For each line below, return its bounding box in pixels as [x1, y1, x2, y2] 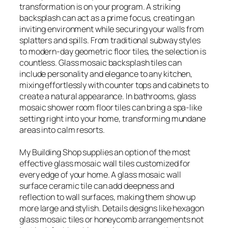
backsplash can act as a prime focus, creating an [19, 12, 195, 23]
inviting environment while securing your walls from [19, 23, 204, 35]
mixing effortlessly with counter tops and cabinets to [19, 79, 209, 91]
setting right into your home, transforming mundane [19, 113, 206, 124]
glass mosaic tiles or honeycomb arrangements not [19, 214, 204, 225]
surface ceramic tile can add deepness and [19, 180, 174, 191]
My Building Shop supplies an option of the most [19, 147, 191, 158]
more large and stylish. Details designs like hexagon [19, 203, 204, 214]
